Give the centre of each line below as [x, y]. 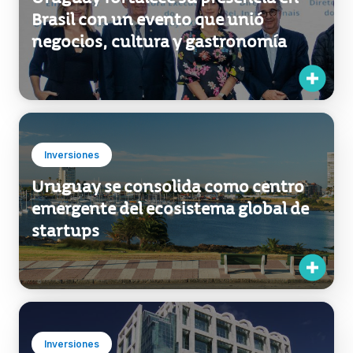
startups [65, 218]
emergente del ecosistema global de [170, 196]
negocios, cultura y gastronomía [159, 29]
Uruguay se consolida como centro [168, 174]
